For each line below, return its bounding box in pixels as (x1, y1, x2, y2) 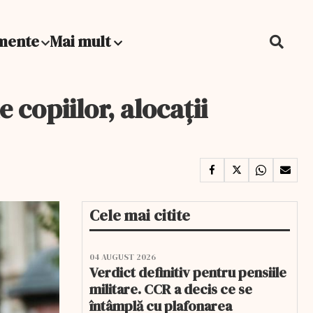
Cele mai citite (89, 205, 190, 226)
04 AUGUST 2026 (89, 252, 156, 263)
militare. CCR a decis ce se (89, 279, 252, 299)
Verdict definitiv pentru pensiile (89, 263, 286, 282)
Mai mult (50, 31, 114, 52)
